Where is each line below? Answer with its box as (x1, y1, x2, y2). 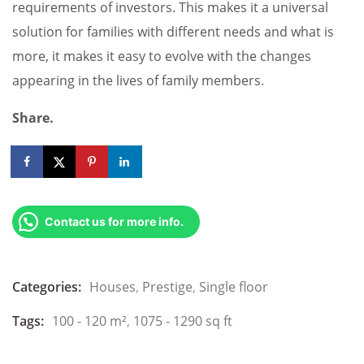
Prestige (142, 278, 193, 297)
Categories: (12, 278, 81, 297)
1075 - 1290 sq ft (133, 312, 232, 331)
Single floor (199, 278, 268, 297)
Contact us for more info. (45, 214, 184, 229)
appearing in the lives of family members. (12, 71, 264, 90)
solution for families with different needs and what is (12, 23, 334, 41)
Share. (12, 109, 54, 128)
